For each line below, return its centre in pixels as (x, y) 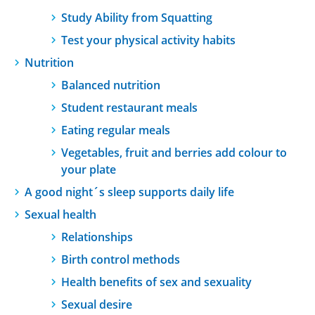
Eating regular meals (116, 130)
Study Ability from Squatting (137, 18)
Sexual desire (97, 304)
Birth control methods (121, 259)
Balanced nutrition (111, 85)
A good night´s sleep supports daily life (129, 192)
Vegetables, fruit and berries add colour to (174, 153)
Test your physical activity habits (148, 40)
